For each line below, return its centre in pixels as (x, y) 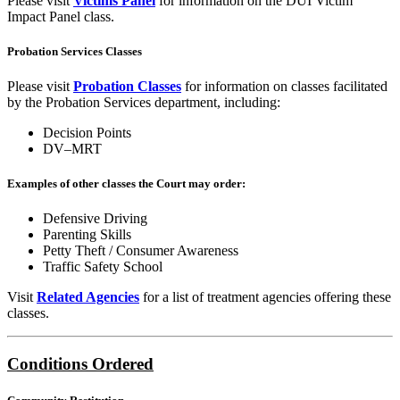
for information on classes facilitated (284, 87)
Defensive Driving (95, 219)
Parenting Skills (87, 235)
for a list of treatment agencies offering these (265, 297)
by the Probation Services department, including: (144, 103)
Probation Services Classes (75, 51)
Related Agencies (88, 297)
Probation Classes (127, 87)
